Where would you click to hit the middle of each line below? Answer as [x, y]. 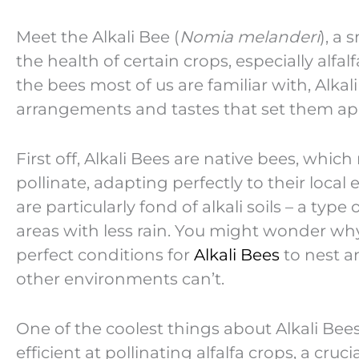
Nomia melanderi [250, 36]
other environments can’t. [120, 278]
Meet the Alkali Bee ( [98, 36]
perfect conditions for [105, 254]
